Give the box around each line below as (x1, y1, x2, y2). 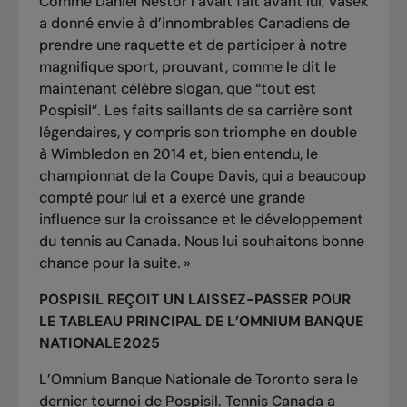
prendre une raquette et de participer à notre (38, 35, 347, 55)
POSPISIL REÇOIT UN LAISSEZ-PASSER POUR (38, 289, 351, 309)
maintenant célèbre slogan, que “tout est (38, 78, 316, 98)
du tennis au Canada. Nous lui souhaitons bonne (38, 231, 364, 251)
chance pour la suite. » (38, 253, 198, 273)
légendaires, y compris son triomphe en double (38, 122, 357, 142)
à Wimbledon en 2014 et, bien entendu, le (38, 144, 318, 164)
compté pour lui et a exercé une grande (38, 187, 305, 207)
